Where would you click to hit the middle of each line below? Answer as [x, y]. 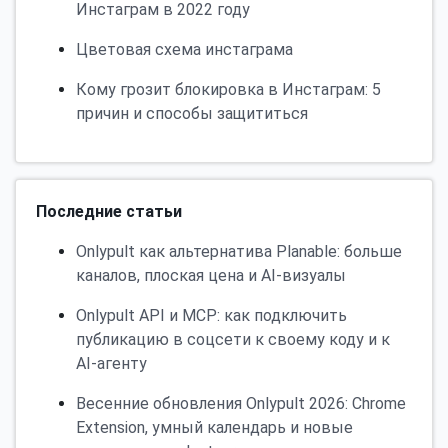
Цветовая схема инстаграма [184, 49]
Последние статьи [109, 211]
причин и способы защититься [192, 113]
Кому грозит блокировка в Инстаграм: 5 [228, 89]
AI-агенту [111, 363]
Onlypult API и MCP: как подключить [211, 315]
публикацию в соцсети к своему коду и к [233, 339]
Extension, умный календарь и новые [214, 427]
